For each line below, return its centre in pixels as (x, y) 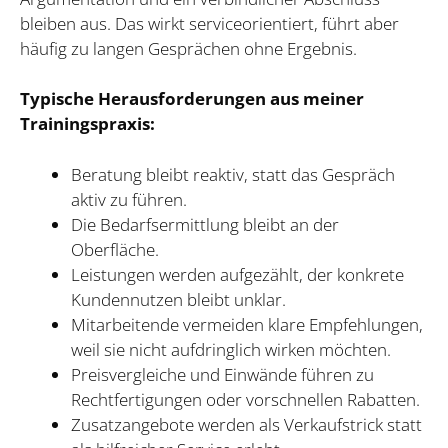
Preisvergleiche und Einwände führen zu (222, 374)
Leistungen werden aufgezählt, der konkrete (237, 274)
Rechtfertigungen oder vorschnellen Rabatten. (245, 399)
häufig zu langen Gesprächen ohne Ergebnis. (188, 48)
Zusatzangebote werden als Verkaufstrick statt (246, 424)
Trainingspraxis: (87, 124)
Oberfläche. (115, 249)
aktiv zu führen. (129, 199)
